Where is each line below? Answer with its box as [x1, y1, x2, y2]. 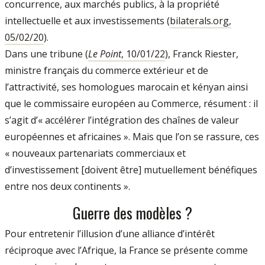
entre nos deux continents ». [5, 180, 130, 193]
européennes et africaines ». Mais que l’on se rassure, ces [5, 130, 259, 144]
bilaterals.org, [170, 14, 231, 28]
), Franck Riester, [165, 47, 238, 61]
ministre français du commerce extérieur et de [5, 64, 208, 77]
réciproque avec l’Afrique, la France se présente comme [5, 244, 248, 257]
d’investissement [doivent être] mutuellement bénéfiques [5, 163, 257, 177]
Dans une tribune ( [5, 47, 88, 61]
